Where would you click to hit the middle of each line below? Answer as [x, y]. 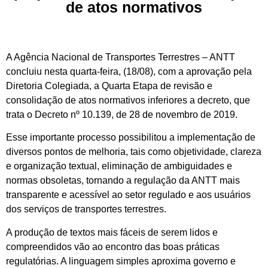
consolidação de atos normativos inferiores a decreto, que [128, 100]
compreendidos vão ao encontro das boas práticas [113, 246]
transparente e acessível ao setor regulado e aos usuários [128, 195]
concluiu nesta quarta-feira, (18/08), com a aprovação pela [129, 72]
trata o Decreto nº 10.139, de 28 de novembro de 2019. [122, 115]
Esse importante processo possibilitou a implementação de [131, 138]
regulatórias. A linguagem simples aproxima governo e [121, 261]
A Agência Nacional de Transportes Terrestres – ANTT [121, 57]
